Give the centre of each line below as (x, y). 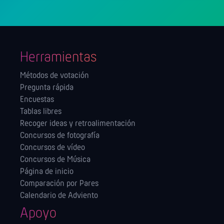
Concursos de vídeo (52, 148)
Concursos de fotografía (60, 136)
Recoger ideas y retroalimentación (78, 124)
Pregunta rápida (47, 88)
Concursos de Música (55, 160)
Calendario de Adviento (59, 196)
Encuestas (37, 100)
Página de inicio (47, 172)
